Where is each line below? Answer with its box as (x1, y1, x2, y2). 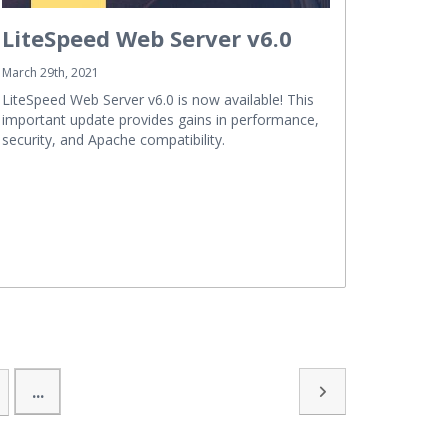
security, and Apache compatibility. (2, 129, 225, 149)
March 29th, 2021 (2, 63, 99, 81)
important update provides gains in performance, (2, 109, 319, 129)
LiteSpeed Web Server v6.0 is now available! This (2, 89, 314, 109)
